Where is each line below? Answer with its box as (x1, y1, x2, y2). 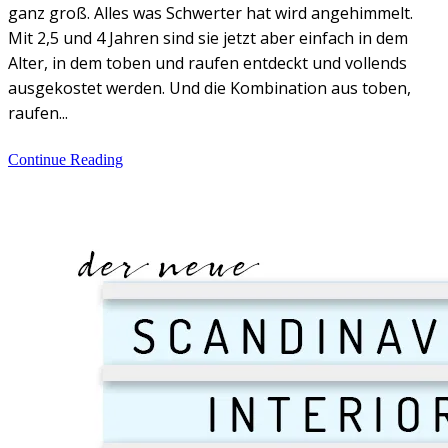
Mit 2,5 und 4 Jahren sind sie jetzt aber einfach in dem (8, 26, 408, 49)
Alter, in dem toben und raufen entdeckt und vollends (8, 51, 407, 74)
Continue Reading (8, 150, 123, 168)
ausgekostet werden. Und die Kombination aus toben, (8, 76, 411, 99)
